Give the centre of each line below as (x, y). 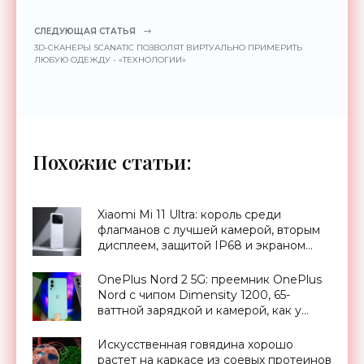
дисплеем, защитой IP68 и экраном (201, 245)
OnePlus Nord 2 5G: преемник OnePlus (210, 279)
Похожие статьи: (112, 161)
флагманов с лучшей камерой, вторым (209, 230)
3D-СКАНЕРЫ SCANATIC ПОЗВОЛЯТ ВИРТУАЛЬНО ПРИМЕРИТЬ (168, 47)
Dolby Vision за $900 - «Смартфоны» (202, 260)
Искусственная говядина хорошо (195, 344)
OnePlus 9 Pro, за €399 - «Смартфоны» (209, 325)
